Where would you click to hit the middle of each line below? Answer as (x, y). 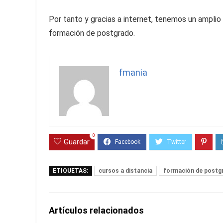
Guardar (77, 142)
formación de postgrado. (92, 33)
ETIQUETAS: (70, 171)
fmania (133, 73)
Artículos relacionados (96, 211)
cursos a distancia (125, 171)
